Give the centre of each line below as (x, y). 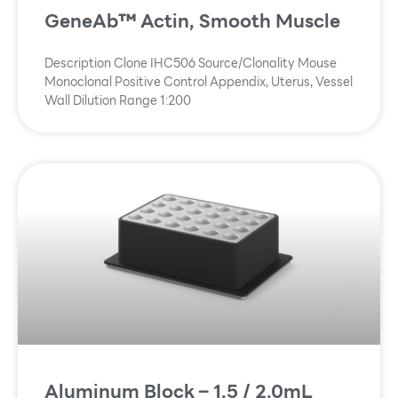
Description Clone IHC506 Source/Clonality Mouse (191, 64)
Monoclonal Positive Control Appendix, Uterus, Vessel (199, 82)
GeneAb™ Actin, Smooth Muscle (192, 21)
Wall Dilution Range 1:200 (118, 101)
